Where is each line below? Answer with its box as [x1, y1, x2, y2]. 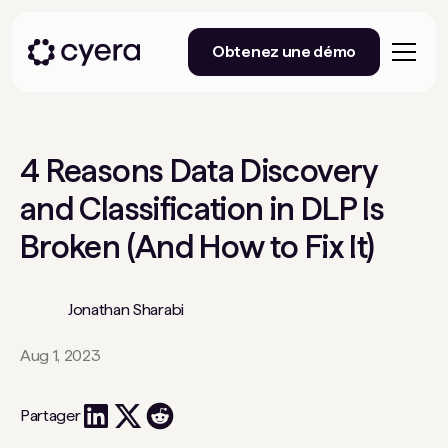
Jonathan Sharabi [68, 300, 184, 319]
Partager [20, 406, 81, 425]
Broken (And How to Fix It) [20, 228, 375, 266]
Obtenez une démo [212, 42, 356, 61]
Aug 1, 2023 [20, 346, 101, 365]
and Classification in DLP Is [20, 190, 385, 228]
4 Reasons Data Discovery [20, 152, 377, 190]
